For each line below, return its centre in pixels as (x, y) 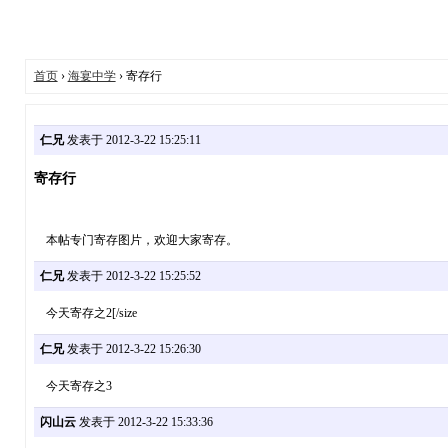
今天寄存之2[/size (85, 313)
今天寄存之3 (72, 386)
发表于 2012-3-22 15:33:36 (144, 422)
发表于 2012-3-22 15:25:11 (132, 139)
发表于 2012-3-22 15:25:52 (132, 276)
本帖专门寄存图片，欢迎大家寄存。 (135, 240)
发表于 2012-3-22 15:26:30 (132, 349)
